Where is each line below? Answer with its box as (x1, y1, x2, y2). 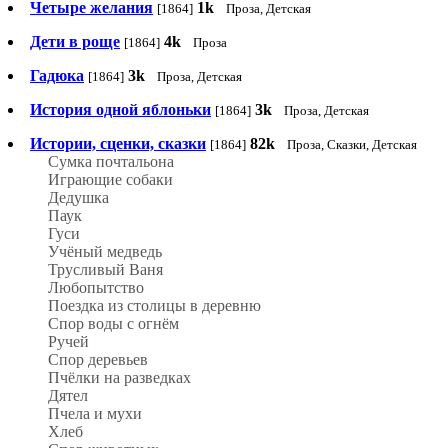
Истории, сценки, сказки (30, 135, 206, 153)
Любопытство (48, 279, 144, 297)
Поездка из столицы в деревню (48, 297, 261, 315)
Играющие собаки (48, 171, 173, 189)
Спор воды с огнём (48, 315, 179, 333)
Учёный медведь (48, 243, 162, 261)
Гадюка (30, 67, 84, 85)
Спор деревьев (48, 351, 148, 369)
